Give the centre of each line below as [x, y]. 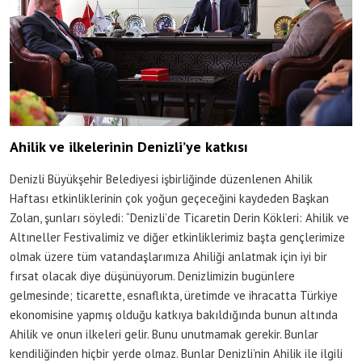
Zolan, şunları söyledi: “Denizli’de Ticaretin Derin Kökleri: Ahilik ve [179, 218]
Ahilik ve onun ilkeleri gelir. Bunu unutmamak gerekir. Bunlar [164, 335]
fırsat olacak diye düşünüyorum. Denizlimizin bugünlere [152, 276]
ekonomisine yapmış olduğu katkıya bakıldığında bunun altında [174, 315]
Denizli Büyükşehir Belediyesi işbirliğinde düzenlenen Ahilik [161, 179]
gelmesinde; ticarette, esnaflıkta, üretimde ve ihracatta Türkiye [174, 296]
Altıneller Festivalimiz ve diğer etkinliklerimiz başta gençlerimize [177, 238]
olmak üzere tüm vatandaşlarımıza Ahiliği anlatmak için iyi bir [168, 257]
